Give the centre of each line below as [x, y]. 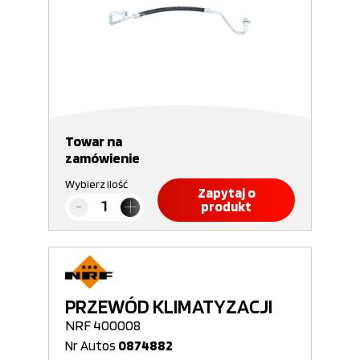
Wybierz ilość [96, 184]
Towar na [94, 141]
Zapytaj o [226, 193]
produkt [226, 207]
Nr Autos [92, 346]
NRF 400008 [103, 325]
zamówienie [102, 158]
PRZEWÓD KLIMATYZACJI [169, 306]
